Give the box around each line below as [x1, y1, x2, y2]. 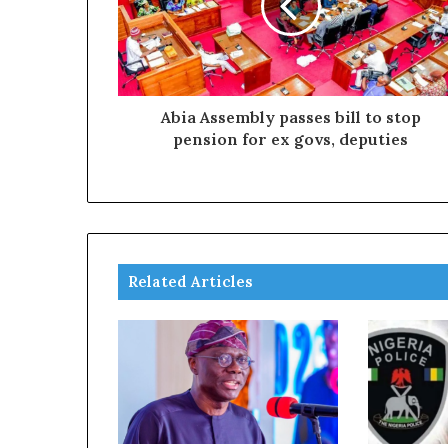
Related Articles [128, 271, 253, 291]
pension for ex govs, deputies [173, 128, 408, 149]
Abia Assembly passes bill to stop [160, 106, 421, 127]
